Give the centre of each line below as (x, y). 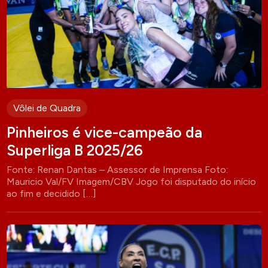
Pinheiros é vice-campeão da (105, 133)
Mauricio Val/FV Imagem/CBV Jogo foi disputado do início (132, 182)
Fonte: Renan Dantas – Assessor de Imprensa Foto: (118, 170)
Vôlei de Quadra (47, 108)
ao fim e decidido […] (52, 194)
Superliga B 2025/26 (75, 150)
